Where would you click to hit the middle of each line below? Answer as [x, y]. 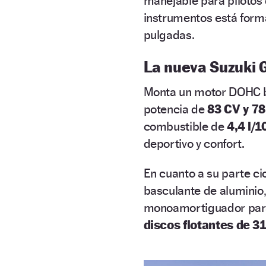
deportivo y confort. [194, 144]
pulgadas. [169, 35]
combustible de [185, 126]
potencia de [174, 109]
